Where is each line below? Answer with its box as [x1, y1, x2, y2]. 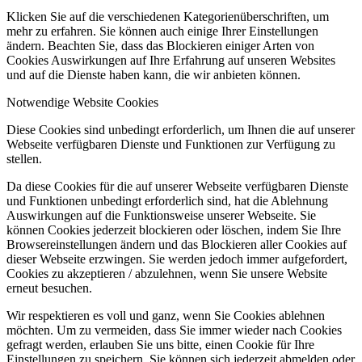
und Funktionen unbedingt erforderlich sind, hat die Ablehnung [6, 194, 328, 208]
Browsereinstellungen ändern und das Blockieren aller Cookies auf [6, 238, 347, 252]
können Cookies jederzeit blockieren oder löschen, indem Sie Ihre [6, 223, 341, 238]
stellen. [6, 152, 42, 166]
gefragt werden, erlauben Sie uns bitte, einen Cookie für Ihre [6, 338, 314, 352]
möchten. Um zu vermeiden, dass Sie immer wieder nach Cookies [6, 323, 342, 338]
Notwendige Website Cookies [6, 95, 158, 110]
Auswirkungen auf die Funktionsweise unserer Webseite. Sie [6, 208, 316, 223]
